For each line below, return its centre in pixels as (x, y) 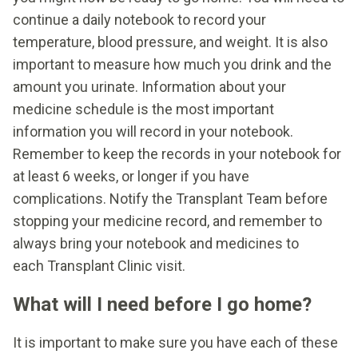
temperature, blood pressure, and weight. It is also (170, 42)
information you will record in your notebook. (153, 131)
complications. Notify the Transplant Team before (170, 198)
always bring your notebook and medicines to (156, 243)
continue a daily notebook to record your (139, 19)
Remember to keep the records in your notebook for (177, 153)
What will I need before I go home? (162, 304)
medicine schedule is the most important (143, 109)
